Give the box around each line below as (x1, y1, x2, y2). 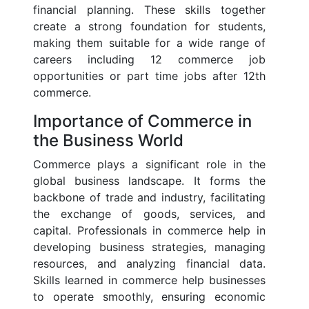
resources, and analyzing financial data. (33, 257, 266, 271)
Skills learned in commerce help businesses (33, 273, 266, 288)
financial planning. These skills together (33, 3, 266, 17)
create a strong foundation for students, (33, 19, 266, 34)
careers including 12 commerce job (33, 52, 266, 67)
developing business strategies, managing (33, 240, 266, 255)
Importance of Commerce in (33, 111, 252, 132)
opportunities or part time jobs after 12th (33, 69, 266, 83)
